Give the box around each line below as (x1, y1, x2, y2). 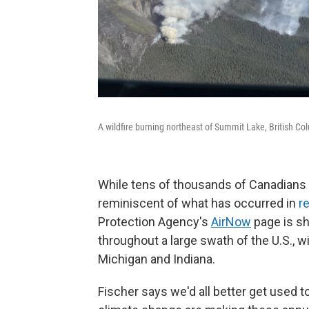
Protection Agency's (98, 215, 211, 229)
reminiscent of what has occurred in (98, 196, 299, 210)
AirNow (211, 215, 251, 229)
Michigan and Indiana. (98, 252, 215, 266)
